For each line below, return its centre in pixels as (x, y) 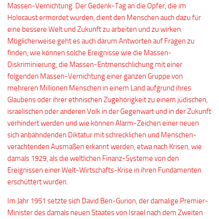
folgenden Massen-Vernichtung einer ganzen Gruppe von (95, 76)
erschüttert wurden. (38, 182)
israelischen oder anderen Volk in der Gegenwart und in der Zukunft (109, 111)
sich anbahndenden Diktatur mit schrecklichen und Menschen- (102, 135)
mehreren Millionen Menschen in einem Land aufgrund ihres (99, 88)
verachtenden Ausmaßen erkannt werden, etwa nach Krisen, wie (105, 147)
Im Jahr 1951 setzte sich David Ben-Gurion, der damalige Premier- (108, 201)
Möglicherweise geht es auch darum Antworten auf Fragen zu (101, 41)
